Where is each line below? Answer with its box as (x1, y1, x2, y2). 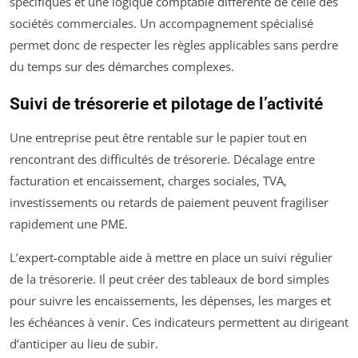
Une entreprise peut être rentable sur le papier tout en (10, 129, 307, 145)
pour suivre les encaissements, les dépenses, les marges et (10, 292, 331, 308)
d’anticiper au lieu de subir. (10, 336, 158, 352)
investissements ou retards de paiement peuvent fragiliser (10, 194, 328, 210)
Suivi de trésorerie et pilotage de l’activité (10, 94, 323, 113)
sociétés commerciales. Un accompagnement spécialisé (10, 15, 313, 31)
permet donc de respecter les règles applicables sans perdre (10, 37, 338, 53)
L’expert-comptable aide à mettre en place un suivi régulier (10, 249, 332, 265)
